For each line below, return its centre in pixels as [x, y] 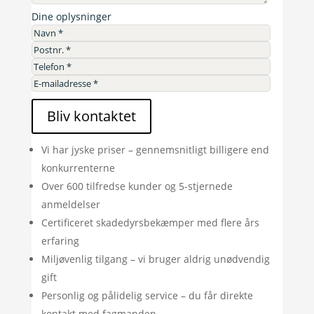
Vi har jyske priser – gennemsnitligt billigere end [155, 150]
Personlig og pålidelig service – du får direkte [147, 295]
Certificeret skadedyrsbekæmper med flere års [150, 223]
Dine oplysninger [71, 16]
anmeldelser [70, 204]
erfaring [60, 241]
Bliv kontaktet [91, 116]
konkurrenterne [78, 168]
